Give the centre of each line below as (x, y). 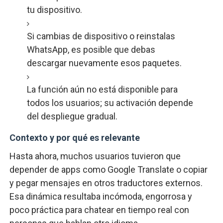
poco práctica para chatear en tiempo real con (99, 210)
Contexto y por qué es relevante (74, 138)
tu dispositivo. (55, 10)
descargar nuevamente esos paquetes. (105, 63)
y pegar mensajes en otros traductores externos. (106, 183)
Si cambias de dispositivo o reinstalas (101, 36)
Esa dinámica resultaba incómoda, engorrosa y (101, 196)
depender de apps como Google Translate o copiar (108, 169)
